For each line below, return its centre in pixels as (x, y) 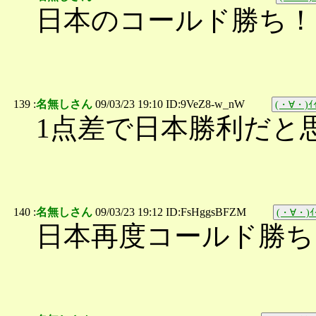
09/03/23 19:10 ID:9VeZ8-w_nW (170, 104)
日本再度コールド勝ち (175, 236)
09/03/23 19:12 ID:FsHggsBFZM (171, 212)
